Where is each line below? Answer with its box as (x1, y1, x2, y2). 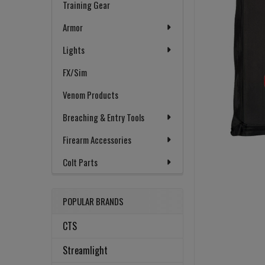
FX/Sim (63, 66, 87, 79)
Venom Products (63, 88, 118, 102)
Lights (63, 43, 85, 57)
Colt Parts (63, 156, 98, 169)
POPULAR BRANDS (63, 195, 124, 208)
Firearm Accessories (63, 133, 131, 147)
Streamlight (63, 243, 108, 258)
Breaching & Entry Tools (63, 111, 144, 124)
